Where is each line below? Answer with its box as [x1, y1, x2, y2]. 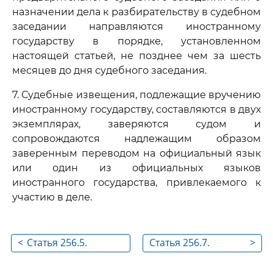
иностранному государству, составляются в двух [12, 104, 261, 115]
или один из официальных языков [12, 162, 261, 174]
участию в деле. [12, 191, 92, 203]
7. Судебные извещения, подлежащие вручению [12, 89, 261, 101]
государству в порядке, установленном [12, 35, 261, 47]
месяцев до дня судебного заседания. [12, 65, 207, 76]
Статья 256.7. [149, 236, 210, 249]
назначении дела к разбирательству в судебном [12, 6, 261, 18]
